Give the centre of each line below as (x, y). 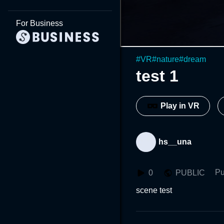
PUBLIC (190, 172)
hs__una (175, 141)
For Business (39, 23)
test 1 (157, 76)
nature (168, 59)
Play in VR (180, 106)
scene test (155, 190)
